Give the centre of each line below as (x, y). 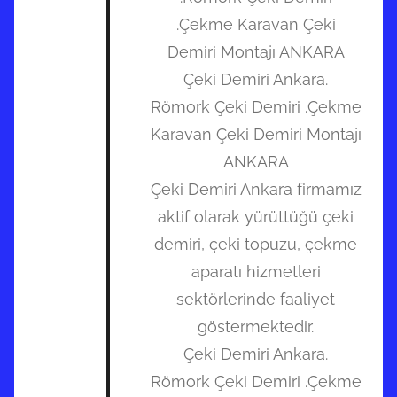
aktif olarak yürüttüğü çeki (256, 217)
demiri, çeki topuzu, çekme (256, 245)
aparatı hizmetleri (256, 272)
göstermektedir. (256, 327)
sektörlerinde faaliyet (256, 300)
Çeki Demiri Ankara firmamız (256, 190)
